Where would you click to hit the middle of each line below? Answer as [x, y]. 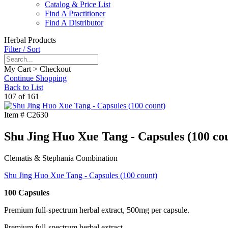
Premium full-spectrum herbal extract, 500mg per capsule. [97, 210]
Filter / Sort [22, 49]
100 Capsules [27, 193]
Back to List [24, 88]
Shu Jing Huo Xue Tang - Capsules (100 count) [81, 176]
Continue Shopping [35, 78]
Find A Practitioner [75, 14]
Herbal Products [30, 40]
